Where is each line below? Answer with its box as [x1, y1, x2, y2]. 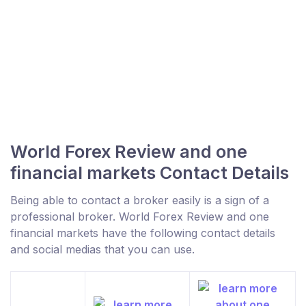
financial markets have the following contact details [10, 225, 275, 240]
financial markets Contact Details [10, 162, 289, 183]
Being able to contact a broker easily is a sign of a [10, 193, 269, 207]
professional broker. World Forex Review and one [10, 209, 269, 223]
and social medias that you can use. [10, 242, 195, 256]
